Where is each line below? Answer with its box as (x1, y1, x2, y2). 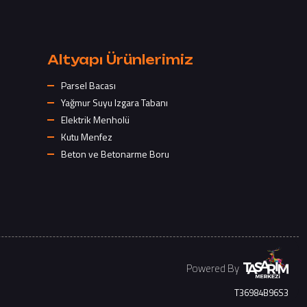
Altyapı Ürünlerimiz (47, 52, 194, 67)
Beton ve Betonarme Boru (61, 147, 170, 161)
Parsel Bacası (61, 78, 116, 93)
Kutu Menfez (61, 130, 113, 144)
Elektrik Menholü (61, 112, 130, 127)
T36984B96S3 (234, 285, 288, 299)
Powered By (186, 260, 239, 277)
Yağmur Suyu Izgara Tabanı (61, 95, 169, 110)
